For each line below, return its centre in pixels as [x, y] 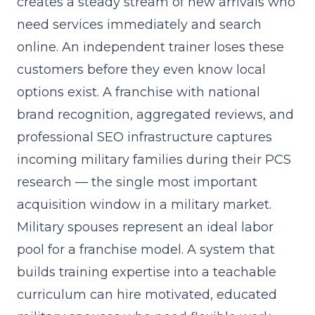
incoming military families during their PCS [154, 160]
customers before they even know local [141, 70]
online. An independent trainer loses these [150, 47]
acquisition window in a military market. [144, 205]
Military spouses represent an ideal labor [145, 227]
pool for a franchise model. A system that [146, 250]
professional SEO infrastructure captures [144, 137]
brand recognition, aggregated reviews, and [155, 115]
